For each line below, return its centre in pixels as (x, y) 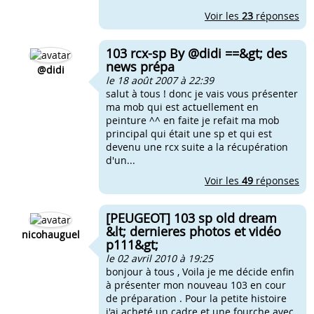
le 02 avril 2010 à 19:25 (159, 258)
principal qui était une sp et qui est (189, 134)
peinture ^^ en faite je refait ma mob (193, 120)
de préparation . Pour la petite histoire (196, 298)
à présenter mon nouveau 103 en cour (196, 285)
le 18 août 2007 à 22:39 (160, 80)
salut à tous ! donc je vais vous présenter (202, 94)
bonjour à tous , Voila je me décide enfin (200, 272)
